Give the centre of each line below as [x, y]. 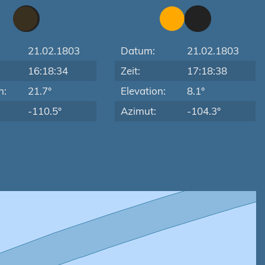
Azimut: [139, 111]
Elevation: [143, 91]
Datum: [138, 51]
